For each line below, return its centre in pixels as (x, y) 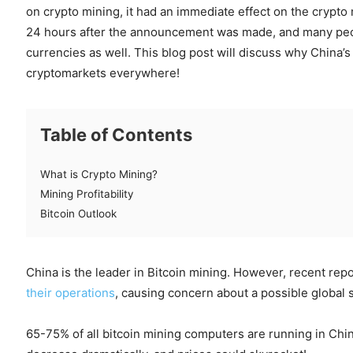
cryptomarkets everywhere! (103, 73)
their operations (71, 293)
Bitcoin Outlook (78, 214)
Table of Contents (116, 135)
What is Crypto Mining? (99, 174)
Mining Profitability (87, 194)
